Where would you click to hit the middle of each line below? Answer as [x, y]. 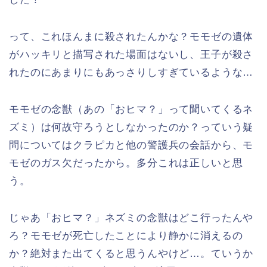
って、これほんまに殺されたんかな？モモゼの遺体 [131, 37]
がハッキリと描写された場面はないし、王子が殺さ [131, 55]
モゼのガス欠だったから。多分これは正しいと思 [126, 163]
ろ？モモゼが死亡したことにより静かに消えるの [126, 236]
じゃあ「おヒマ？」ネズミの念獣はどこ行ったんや [131, 218]
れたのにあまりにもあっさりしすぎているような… [131, 72]
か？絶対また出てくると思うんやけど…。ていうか [131, 254]
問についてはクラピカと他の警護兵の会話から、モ [131, 145]
